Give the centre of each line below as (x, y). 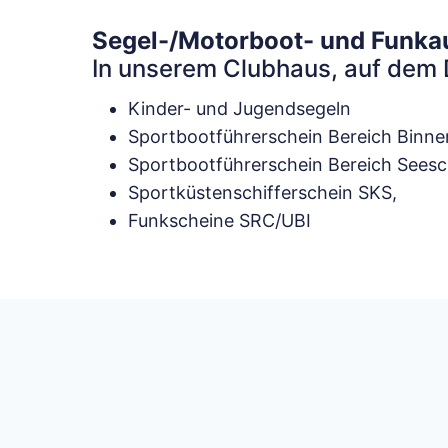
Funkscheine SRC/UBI (219, 220)
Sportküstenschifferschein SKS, (262, 192)
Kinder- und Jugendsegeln (239, 108)
